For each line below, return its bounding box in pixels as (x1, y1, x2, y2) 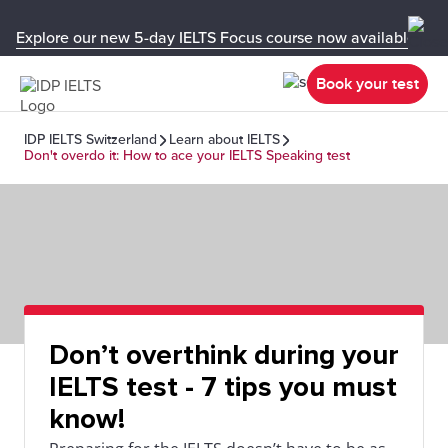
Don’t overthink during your (49, 338, 399, 372)
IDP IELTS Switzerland (24, 131, 157, 148)
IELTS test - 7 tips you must (49, 370, 397, 404)
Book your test (316, 73, 419, 94)
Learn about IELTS (169, 131, 280, 148)
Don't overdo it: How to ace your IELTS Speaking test (24, 147, 350, 164)
